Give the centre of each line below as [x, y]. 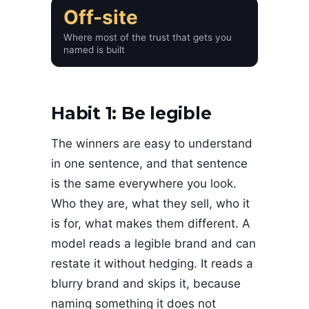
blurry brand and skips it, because [146, 283]
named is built [94, 49]
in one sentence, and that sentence [149, 163]
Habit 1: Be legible [131, 113]
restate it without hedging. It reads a [152, 263]
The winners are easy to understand [152, 143]
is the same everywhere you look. [144, 183]
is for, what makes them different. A [151, 223]
